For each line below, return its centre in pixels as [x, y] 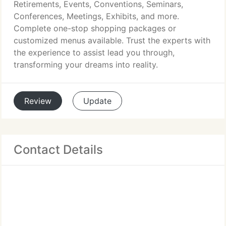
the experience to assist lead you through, [94, 52]
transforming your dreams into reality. [86, 65]
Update [97, 101]
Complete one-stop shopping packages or [95, 28]
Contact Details [58, 150]
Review [38, 101]
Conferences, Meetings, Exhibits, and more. [96, 16]
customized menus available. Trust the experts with [112, 40]
